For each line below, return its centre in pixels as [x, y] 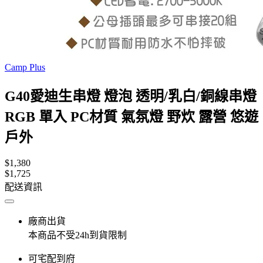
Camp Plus [25, 67]
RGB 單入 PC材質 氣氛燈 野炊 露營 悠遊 [131, 117]
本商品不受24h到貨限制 [77, 235]
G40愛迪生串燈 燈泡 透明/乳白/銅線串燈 [131, 96]
